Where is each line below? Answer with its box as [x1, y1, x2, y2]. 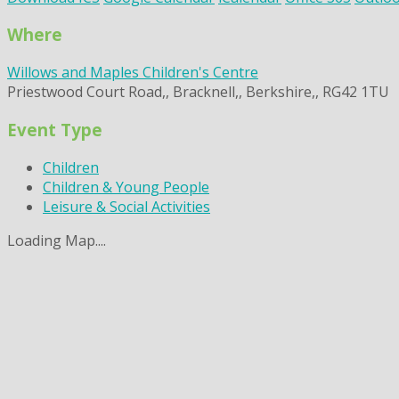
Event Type [7, 118, 102, 141]
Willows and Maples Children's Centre [7, 62, 258, 83]
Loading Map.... [7, 230, 106, 250]
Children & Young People [43, 176, 209, 197]
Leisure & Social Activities [43, 196, 210, 216]
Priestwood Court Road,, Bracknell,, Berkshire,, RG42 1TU [7, 82, 389, 102]
